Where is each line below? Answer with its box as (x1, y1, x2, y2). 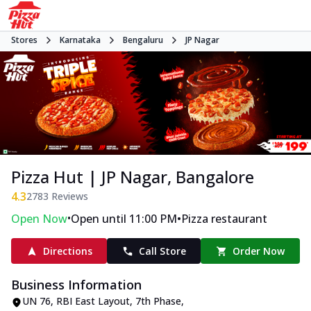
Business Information (11, 276, 142, 294)
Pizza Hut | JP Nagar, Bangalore (11, 165, 254, 189)
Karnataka (60, 34, 101, 46)
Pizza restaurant (181, 211, 267, 227)
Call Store (138, 244, 186, 258)
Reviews (49, 190, 88, 203)
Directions (42, 244, 92, 258)
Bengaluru (123, 34, 163, 46)
